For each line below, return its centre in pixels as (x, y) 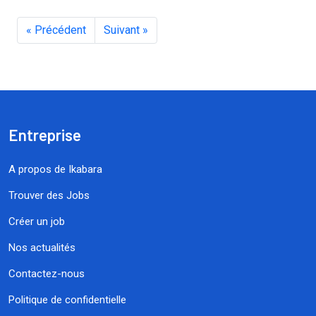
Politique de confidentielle (67, 300)
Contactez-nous (47, 274)
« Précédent (56, 30)
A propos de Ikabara (55, 169)
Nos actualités (42, 248)
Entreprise (45, 135)
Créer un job (37, 221)
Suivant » (126, 30)
